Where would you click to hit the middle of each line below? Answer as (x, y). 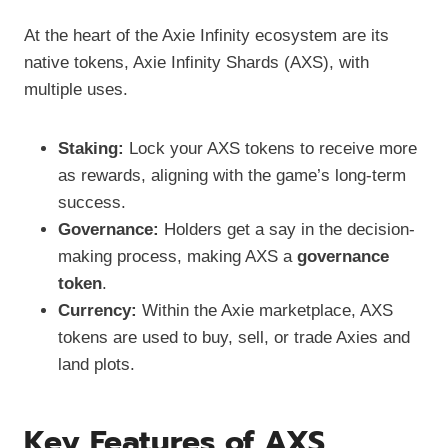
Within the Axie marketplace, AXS (265, 310)
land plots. (96, 364)
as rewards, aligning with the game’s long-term (232, 175)
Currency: (97, 310)
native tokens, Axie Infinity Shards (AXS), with (196, 62)
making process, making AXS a (177, 256)
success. (92, 202)
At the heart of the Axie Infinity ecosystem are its (206, 35)
